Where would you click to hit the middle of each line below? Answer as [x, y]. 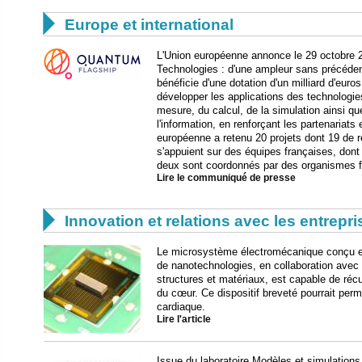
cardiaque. [181, 307]
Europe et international [149, 25]
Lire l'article [184, 319]
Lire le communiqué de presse [226, 178]
